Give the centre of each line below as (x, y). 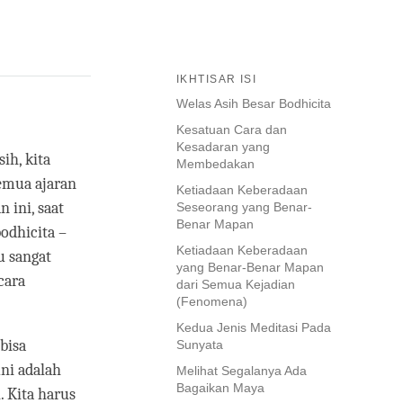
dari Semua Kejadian (236, 285)
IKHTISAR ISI (217, 80)
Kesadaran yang (223, 147)
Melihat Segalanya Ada (242, 371)
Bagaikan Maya (220, 388)
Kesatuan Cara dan (232, 130)
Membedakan (215, 164)
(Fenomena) (212, 302)
